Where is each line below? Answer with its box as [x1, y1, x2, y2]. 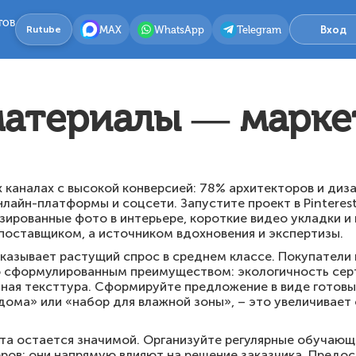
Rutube [26, 24, 61, 35]
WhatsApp [154, 23, 204, 36]
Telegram [237, 23, 281, 36]
